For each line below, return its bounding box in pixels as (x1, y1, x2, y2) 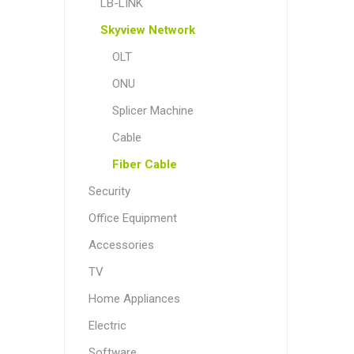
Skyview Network (100, 23, 195, 37)
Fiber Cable (111, 157, 177, 171)
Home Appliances (88, 292, 180, 306)
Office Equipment (88, 211, 177, 225)
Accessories (88, 238, 154, 252)
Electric (88, 318, 126, 333)
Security (88, 184, 130, 198)
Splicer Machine (111, 104, 194, 118)
